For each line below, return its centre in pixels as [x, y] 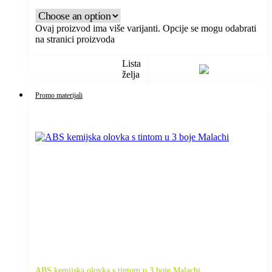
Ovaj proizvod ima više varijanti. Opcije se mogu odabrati [146, 28]
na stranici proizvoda [75, 39]
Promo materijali [59, 95]
